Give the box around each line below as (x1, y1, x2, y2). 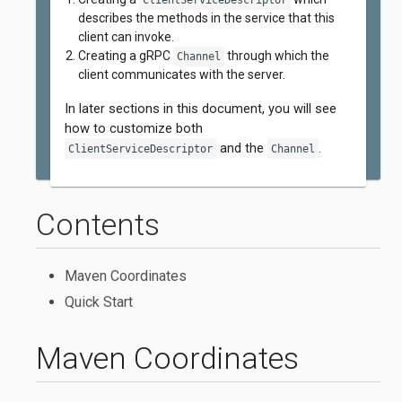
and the (216, 140, 267, 156)
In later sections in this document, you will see (65, 100, 336, 117)
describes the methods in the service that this (78, 11, 335, 25)
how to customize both (65, 120, 203, 136)
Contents (36, 206, 160, 242)
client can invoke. (78, 30, 174, 44)
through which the (224, 48, 329, 63)
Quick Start (64, 293, 133, 311)
